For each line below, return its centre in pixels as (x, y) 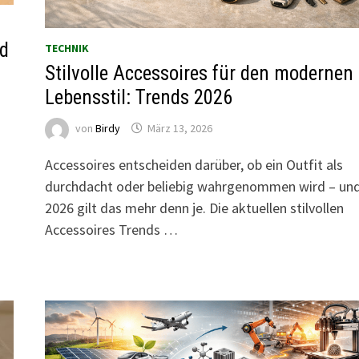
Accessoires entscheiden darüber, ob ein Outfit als (194, 164)
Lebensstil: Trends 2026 (138, 97)
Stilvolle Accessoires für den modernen (199, 73)
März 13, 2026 (179, 129)
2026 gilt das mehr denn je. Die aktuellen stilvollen (194, 208)
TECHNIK (67, 48)
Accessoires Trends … (111, 229)
